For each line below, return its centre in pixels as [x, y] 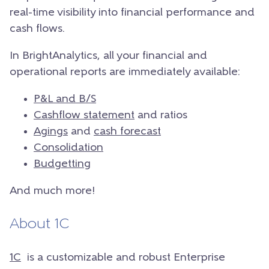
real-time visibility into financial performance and [132, 13]
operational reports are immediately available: [125, 72]
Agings [51, 131]
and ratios [161, 115]
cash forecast [127, 131]
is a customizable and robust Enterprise [123, 258]
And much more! [52, 191]
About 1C [39, 224]
